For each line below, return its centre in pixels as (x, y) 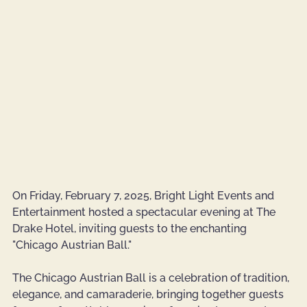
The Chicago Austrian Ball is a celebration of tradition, (152, 278)
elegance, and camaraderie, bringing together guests (149, 295)
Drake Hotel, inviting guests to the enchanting (131, 229)
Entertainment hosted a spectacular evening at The (145, 212)
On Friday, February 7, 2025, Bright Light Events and (145, 196)
